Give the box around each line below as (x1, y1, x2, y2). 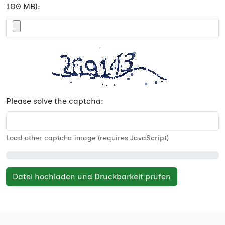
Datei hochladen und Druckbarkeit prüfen (13, 172, 171, 181)
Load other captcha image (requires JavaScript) (6, 134, 169, 142)
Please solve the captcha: (6, 96, 103, 106)
